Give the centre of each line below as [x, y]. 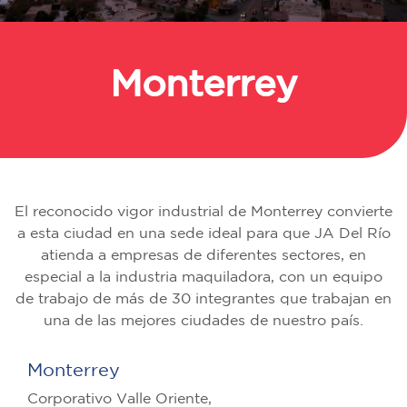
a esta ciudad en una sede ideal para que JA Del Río [203, 233]
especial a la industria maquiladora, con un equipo [203, 277]
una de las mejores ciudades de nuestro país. [203, 321]
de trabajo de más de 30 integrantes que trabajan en [203, 299]
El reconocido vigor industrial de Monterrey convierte [203, 212]
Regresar [100, 180]
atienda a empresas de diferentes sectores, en [203, 255]
